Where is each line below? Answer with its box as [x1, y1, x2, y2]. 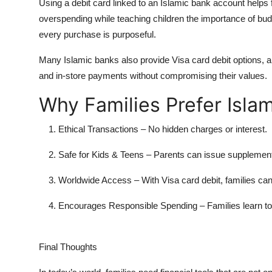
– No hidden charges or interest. [138, 123, 267, 134]
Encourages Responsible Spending [58, 200, 197, 211]
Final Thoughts [39, 241, 97, 252]
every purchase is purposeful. [39, 29, 156, 39]
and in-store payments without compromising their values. [39, 70, 267, 81]
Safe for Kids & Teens [58, 149, 144, 160]
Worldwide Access [58, 174, 132, 185]
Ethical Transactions [58, 123, 138, 134]
